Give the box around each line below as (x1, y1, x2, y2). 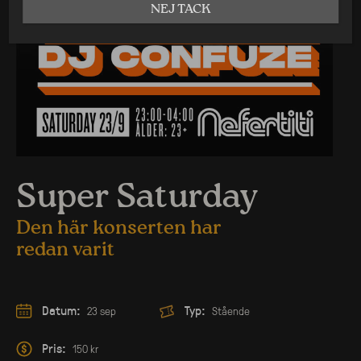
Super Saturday (16, 180, 258, 215)
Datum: (42, 301, 81, 319)
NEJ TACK (151, 3, 210, 16)
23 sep (87, 303, 116, 319)
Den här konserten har (16, 218, 222, 238)
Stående (211, 303, 250, 319)
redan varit (16, 239, 114, 259)
